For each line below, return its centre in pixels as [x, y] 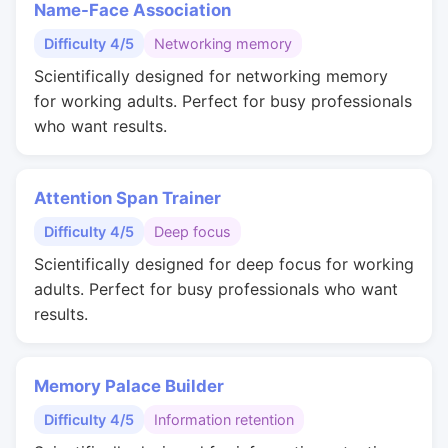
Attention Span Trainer [127, 198]
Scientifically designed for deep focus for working [224, 264]
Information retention [224, 419]
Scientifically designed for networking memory [211, 76]
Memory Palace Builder [129, 386]
